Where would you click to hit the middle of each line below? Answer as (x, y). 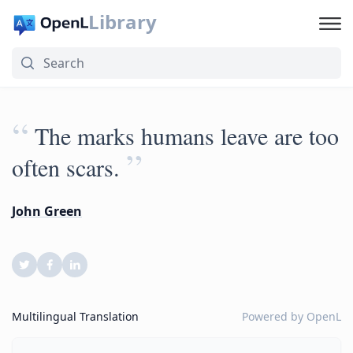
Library (122, 22)
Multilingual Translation (75, 316)
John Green (47, 211)
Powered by (274, 316)
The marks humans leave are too (187, 136)
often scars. (66, 167)
